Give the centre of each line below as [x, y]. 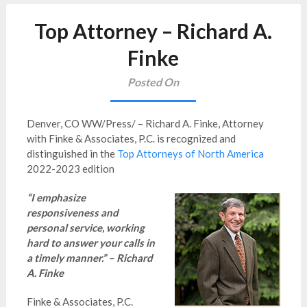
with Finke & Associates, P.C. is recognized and [131, 138]
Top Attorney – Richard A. [153, 31]
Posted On [153, 82]
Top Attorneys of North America [190, 153]
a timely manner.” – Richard [89, 258]
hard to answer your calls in [90, 243]
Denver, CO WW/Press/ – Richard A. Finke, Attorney [145, 123]
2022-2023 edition [70, 169]
